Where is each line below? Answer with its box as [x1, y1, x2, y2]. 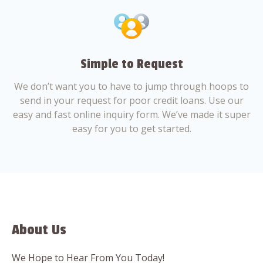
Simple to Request [80, 56, 183, 72]
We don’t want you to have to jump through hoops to [14, 80, 249, 93]
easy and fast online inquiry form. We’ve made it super [12, 108, 251, 121]
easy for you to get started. [72, 122, 191, 135]
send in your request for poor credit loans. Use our [19, 94, 244, 107]
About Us [12, 221, 66, 238]
